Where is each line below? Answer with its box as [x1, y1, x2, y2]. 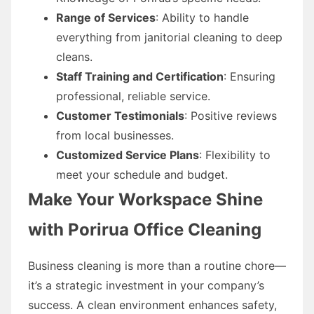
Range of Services [56, 10, 156, 25]
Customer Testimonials [56, 108, 184, 123]
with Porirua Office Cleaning [28, 219, 261, 240]
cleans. [56, 49, 93, 64]
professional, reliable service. [56, 88, 210, 103]
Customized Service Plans [56, 147, 199, 162]
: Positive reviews [184, 108, 277, 123]
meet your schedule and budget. [56, 167, 228, 182]
